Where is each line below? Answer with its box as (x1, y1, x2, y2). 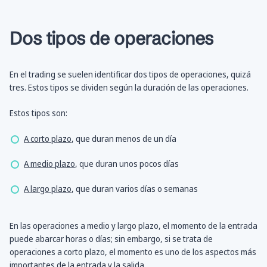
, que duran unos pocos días (75, 158, 179, 170)
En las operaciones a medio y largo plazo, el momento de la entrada (10, 220, 257, 232)
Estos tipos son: (10, 107, 67, 119)
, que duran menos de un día (72, 133, 176, 145)
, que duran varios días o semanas (72, 183, 198, 195)
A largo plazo (24, 183, 72, 195)
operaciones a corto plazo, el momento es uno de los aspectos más (10, 246, 256, 258)
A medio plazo (24, 158, 75, 170)
